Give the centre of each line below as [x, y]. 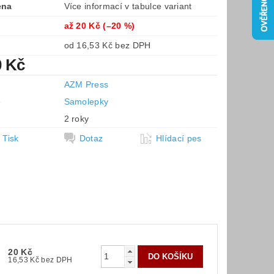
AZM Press [86, 84]
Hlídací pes [179, 138]
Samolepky [86, 101]
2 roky [76, 118]
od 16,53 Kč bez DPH [133, 45]
